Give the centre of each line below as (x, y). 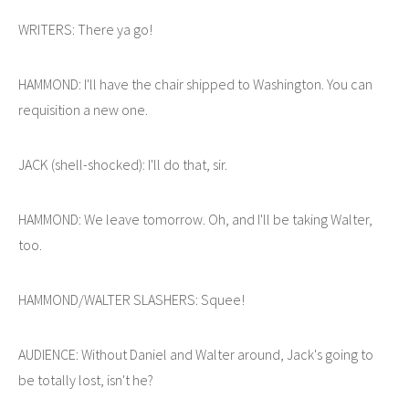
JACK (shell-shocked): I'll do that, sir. (123, 164)
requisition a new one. (83, 109)
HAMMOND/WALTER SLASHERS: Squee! (131, 299)
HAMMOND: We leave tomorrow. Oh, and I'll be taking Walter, (195, 219)
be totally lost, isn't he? (86, 379)
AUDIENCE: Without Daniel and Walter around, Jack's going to (196, 354)
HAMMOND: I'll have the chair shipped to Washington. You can (195, 84)
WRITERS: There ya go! (85, 29)
